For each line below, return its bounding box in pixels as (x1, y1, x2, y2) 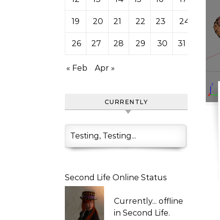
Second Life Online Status (65, 173, 166, 182)
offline (159, 196, 183, 206)
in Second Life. (114, 208, 170, 218)
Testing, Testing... (70, 131, 136, 140)
